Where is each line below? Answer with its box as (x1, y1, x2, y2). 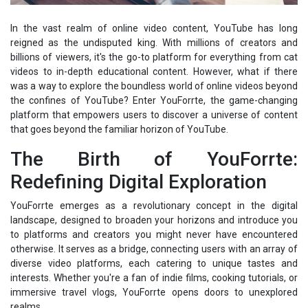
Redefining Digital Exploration (10, 170, 267, 193)
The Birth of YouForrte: (10, 147, 298, 170)
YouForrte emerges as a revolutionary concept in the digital (10, 199, 298, 211)
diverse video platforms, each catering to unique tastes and (10, 257, 298, 269)
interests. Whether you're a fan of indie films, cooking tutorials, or (10, 272, 298, 283)
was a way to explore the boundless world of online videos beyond (10, 80, 298, 91)
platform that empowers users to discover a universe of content (10, 109, 298, 120)
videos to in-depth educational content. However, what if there (10, 65, 298, 77)
